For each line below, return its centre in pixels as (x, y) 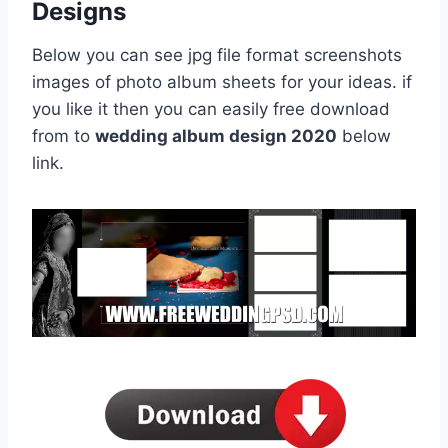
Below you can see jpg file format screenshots (217, 55)
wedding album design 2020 (216, 136)
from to (63, 136)
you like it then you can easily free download (211, 109)
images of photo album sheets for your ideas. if (222, 82)
